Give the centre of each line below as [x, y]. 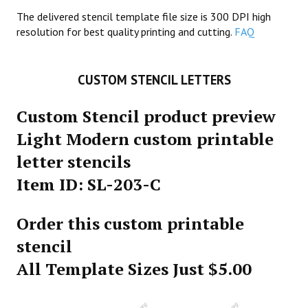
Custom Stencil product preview [146, 116]
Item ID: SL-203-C [89, 184]
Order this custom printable [130, 223]
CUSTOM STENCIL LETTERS [154, 80]
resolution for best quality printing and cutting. [125, 32]
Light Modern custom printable [145, 139]
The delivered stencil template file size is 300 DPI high [144, 16]
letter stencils [74, 162]
